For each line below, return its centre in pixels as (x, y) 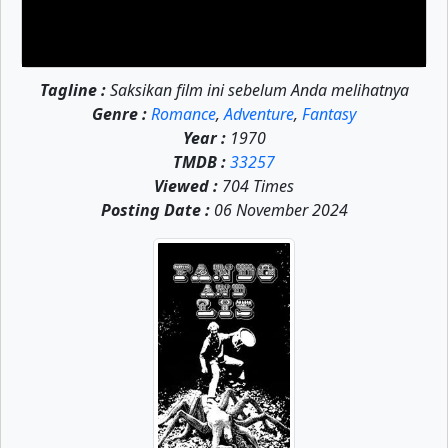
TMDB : (199, 162)
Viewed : (186, 186)
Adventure (259, 114)
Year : (204, 138)
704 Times (256, 186)
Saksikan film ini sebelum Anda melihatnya (257, 90)
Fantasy (329, 114)
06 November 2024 (278, 210)
